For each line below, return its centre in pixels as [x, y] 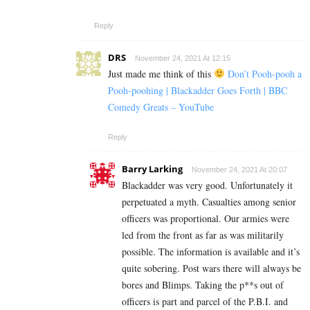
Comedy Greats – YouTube [161, 107]
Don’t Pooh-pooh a [264, 73]
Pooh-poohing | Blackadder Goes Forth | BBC [198, 90]
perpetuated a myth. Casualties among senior [209, 201]
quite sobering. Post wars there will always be [211, 268]
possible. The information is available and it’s [211, 251]
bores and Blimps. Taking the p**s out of [203, 284]
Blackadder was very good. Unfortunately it [207, 185]
